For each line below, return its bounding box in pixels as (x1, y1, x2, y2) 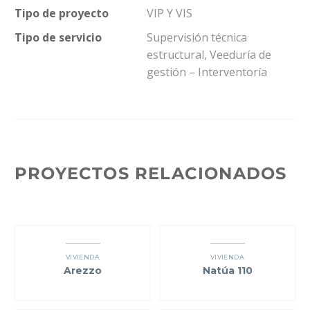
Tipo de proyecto (15, 5, 109, 21)
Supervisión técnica (147, 29, 247, 45)
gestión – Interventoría (147, 64, 267, 80)
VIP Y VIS (147, 5, 192, 21)
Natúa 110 (202, 264, 253, 277)
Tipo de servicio (15, 29, 102, 45)
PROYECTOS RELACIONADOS (15, 163, 287, 183)
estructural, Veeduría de (147, 46, 271, 62)
